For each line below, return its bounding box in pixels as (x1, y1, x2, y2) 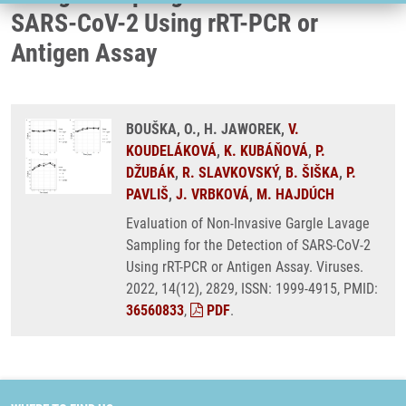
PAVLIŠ (126, 186, 169, 203)
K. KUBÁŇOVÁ (224, 142, 308, 159)
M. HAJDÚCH (256, 186, 334, 203)
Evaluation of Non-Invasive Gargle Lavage (126, 215, 370, 232)
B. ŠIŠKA (285, 164, 339, 181)
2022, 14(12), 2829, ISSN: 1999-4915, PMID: (126, 280, 378, 297)
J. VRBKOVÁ (176, 186, 249, 203)
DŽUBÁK (126, 164, 175, 181)
